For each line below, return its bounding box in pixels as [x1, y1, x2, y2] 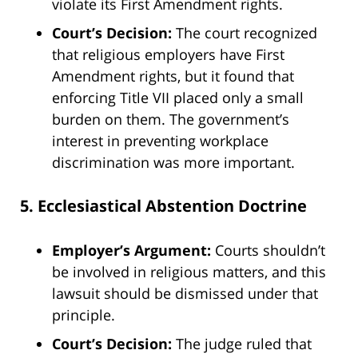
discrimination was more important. [52, 152, 295, 172]
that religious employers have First [52, 44, 284, 64]
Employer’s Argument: [52, 240, 211, 260]
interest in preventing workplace [52, 130, 268, 150]
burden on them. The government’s [52, 109, 289, 129]
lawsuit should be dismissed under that [52, 283, 318, 303]
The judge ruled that [172, 333, 312, 353]
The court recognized [172, 22, 317, 42]
